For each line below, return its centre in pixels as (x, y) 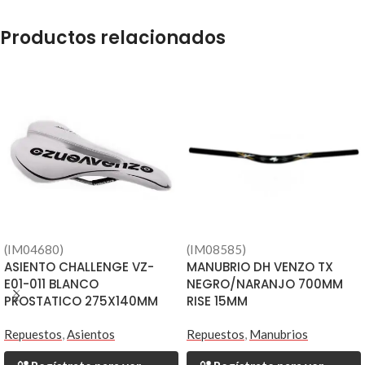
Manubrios (279, 334)
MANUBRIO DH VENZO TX (260, 267)
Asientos (91, 334)
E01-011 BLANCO (51, 284)
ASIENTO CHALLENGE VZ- (79, 267)
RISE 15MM (217, 301)
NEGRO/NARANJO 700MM (265, 284)
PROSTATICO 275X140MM (81, 301)
